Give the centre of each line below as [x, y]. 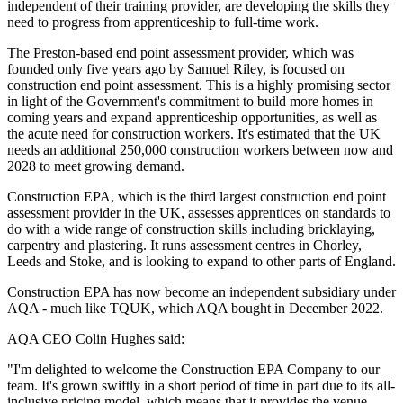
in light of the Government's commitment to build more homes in [190, 101]
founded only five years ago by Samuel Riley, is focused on [176, 68]
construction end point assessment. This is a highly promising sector [199, 85]
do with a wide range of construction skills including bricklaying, [191, 228]
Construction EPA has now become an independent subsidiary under [201, 291]
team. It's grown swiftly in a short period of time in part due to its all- [201, 385]
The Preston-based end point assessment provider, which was [180, 52]
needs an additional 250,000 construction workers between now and [200, 149]
